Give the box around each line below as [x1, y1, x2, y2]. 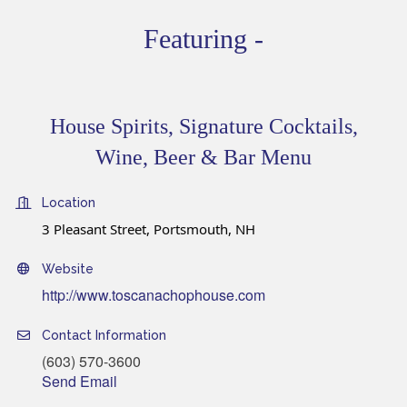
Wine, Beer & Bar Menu [95, 145, 312, 170]
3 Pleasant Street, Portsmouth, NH [42, 220, 255, 239]
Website [42, 262, 94, 277]
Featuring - [144, 24, 263, 55]
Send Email [42, 371, 117, 392]
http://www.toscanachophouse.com [42, 284, 265, 306]
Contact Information [42, 328, 166, 343]
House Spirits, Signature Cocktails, [49, 114, 358, 139]
